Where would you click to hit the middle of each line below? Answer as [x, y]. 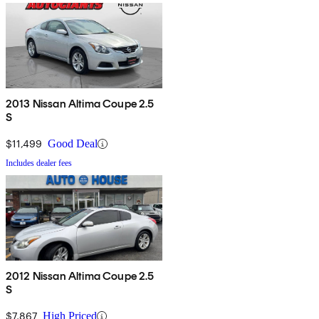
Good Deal [73, 144]
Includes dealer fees [39, 163]
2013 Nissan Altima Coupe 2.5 [80, 104]
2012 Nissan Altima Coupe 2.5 [80, 276]
